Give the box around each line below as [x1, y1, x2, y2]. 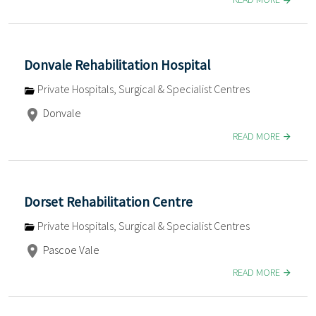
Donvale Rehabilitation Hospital [24, 56, 210, 74]
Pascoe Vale [41, 242, 99, 257]
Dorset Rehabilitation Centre [24, 193, 193, 210]
